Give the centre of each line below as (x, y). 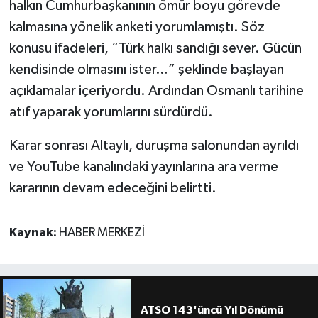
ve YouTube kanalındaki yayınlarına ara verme (143, 167)
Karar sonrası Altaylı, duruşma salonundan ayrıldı (154, 146)
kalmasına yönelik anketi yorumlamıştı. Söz (137, 27)
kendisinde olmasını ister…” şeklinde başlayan (146, 70)
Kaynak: (34, 233)
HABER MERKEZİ (102, 233)
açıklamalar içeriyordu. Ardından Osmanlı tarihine (156, 91)
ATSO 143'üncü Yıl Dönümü (212, 311)
